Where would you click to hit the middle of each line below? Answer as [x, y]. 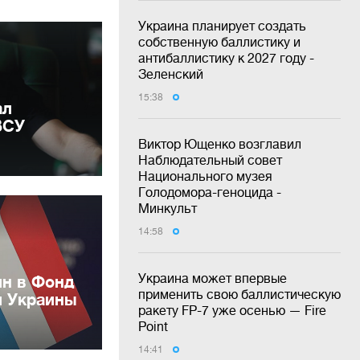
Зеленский [171, 74]
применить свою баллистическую [239, 295]
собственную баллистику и [219, 42]
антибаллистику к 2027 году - [226, 58]
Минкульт [168, 209]
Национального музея [205, 176]
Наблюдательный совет [210, 160]
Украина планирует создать [222, 26]
